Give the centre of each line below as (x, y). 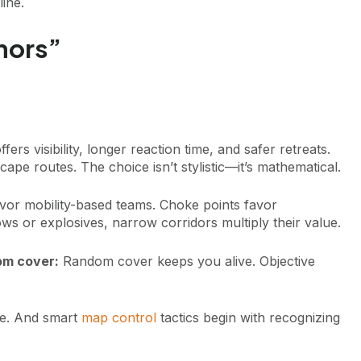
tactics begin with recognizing (248, 317)
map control (119, 317)
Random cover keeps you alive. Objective (187, 261)
